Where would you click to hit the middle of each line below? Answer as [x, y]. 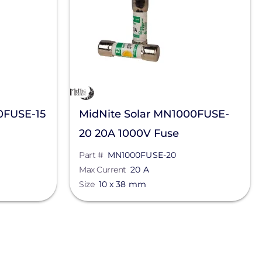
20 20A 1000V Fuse [129, 133]
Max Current [103, 170]
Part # [91, 155]
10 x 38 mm [122, 184]
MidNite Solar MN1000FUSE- [154, 114]
